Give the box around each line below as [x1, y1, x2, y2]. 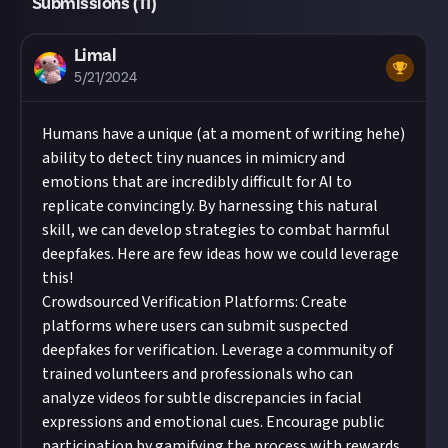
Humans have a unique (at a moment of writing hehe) [42, 123, 405, 145]
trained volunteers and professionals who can [42, 363, 353, 385]
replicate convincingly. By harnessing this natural [42, 195, 378, 217]
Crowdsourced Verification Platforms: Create [42, 291, 347, 313]
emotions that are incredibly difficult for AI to [42, 171, 352, 193]
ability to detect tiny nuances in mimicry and [42, 147, 345, 169]
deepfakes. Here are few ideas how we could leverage [42, 243, 399, 265]
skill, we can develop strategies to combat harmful [42, 219, 390, 241]
